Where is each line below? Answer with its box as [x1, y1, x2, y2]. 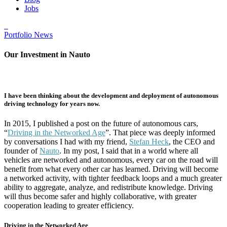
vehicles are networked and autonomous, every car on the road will [4, 155, 218, 164]
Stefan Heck [129, 137, 169, 146]
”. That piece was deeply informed [105, 128, 215, 137]
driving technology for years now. [4, 99, 100, 107]
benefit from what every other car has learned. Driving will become [4, 164, 218, 173]
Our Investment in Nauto [4, 50, 90, 59]
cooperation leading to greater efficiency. [4, 201, 134, 210]
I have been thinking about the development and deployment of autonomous [4, 91, 218, 99]
